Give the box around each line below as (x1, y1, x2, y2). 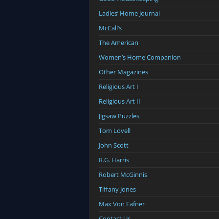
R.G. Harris (99, 156, 129, 164)
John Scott (99, 141, 129, 150)
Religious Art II (99, 97, 140, 106)
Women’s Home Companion (99, 53, 181, 62)
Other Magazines (99, 68, 148, 76)
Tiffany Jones (99, 185, 136, 194)
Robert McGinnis (99, 171, 147, 179)
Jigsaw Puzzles (99, 112, 139, 120)
